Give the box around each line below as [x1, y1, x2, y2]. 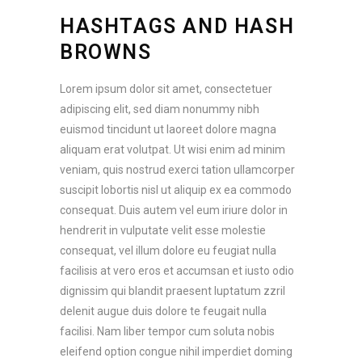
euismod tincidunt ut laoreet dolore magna [60, 123, 276, 137]
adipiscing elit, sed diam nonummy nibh [60, 103, 259, 116]
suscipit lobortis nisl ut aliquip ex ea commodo [60, 183, 292, 197]
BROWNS [60, 40, 152, 65]
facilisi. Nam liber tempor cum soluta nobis [60, 325, 275, 339]
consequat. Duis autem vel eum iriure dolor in [60, 204, 288, 217]
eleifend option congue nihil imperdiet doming [60, 345, 293, 359]
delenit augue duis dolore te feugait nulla [60, 305, 267, 318]
